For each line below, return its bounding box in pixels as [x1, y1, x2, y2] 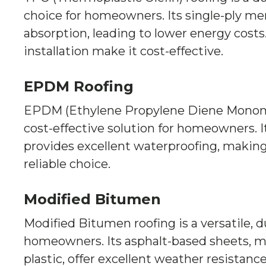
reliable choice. [24, 157, 110, 171]
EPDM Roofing [24, 78, 134, 95]
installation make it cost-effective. [24, 44, 223, 58]
